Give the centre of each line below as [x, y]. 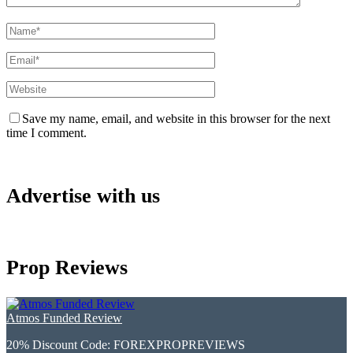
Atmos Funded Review [64, 318]
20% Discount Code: [60, 344]
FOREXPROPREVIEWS [179, 344]
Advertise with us [83, 196]
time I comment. [46, 132]
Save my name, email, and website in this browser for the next [176, 118]
